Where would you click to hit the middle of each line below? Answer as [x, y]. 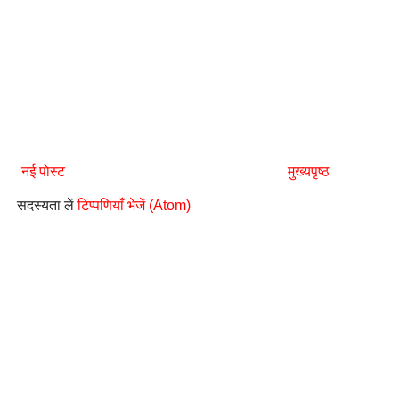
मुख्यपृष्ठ [308, 172]
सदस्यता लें [47, 206]
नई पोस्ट [43, 172]
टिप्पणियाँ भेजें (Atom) [134, 206]
